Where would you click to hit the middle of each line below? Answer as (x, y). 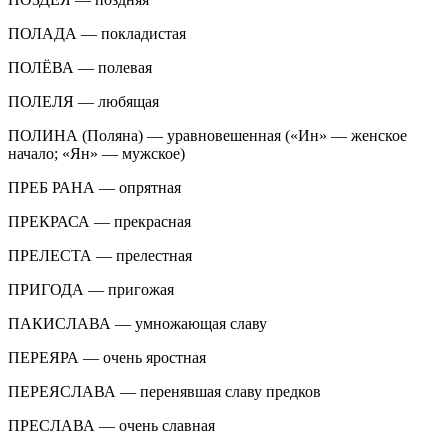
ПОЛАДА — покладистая (97, 33)
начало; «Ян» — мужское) (96, 153)
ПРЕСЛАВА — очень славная (111, 425)
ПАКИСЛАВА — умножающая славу (137, 323)
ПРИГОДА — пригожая (91, 289)
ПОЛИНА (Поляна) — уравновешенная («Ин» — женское (207, 135)
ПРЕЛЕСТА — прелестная (100, 255)
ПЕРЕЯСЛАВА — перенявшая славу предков (164, 391)
